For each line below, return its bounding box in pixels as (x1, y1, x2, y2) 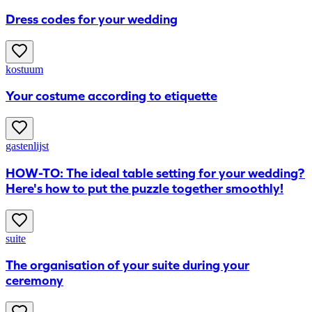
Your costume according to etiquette (6, 88, 217, 104)
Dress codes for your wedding (6, 11, 178, 27)
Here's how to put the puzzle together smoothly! (6, 180, 283, 196)
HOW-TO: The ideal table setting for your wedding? (6, 165, 305, 181)
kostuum (6, 63, 43, 75)
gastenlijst (6, 140, 49, 153)
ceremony (6, 273, 63, 289)
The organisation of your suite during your (6, 258, 249, 274)
